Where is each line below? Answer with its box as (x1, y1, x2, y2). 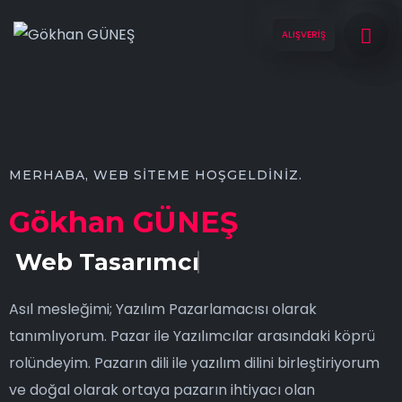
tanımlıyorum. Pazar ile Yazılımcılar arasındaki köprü (9, 326, 375, 346)
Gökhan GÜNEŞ (9, 205, 238, 240)
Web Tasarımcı (15, 247, 199, 276)
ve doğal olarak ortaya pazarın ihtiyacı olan (9, 380, 315, 400)
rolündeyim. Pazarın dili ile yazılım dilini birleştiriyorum (9, 353, 380, 373)
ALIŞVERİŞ (282, 28, 326, 41)
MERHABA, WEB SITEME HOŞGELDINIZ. (9, 167, 302, 183)
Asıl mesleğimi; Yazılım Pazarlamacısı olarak (9, 299, 317, 319)
